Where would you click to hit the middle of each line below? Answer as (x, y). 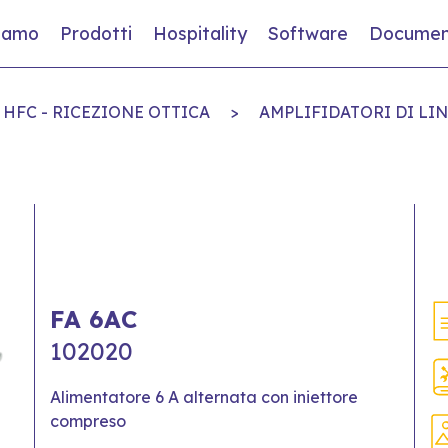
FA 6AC (93, 318)
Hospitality (199, 33)
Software (307, 33)
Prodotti (95, 33)
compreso (88, 420)
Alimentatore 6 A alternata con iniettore (204, 396)
